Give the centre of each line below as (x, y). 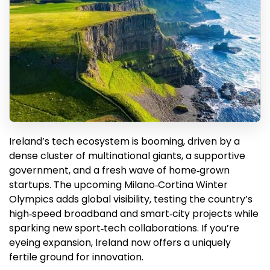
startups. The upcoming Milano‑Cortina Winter (118, 185)
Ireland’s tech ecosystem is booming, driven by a (124, 142)
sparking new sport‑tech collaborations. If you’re (124, 228)
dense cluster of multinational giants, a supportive (127, 156)
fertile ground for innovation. (76, 257)
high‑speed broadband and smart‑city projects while (134, 214)
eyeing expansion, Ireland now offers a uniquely (120, 243)
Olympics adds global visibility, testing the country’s (131, 199)
